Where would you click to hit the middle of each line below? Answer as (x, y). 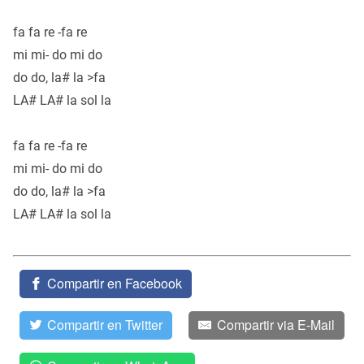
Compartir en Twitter (105, 325)
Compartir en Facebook (115, 284)
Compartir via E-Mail (275, 325)
